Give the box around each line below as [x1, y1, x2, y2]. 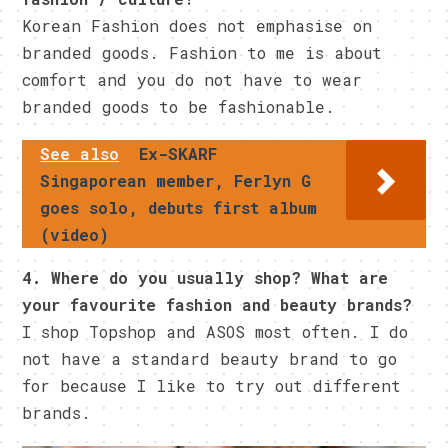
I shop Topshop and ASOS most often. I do [22, 320, 409, 342]
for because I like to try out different [22, 374, 402, 396]
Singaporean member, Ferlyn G [40, 169, 312, 191]
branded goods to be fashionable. [22, 95, 336, 117]
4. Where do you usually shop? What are [22, 266, 389, 288]
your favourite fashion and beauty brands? [22, 293, 413, 315]
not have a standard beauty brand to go [22, 347, 398, 369]
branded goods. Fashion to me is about [22, 41, 383, 63]
